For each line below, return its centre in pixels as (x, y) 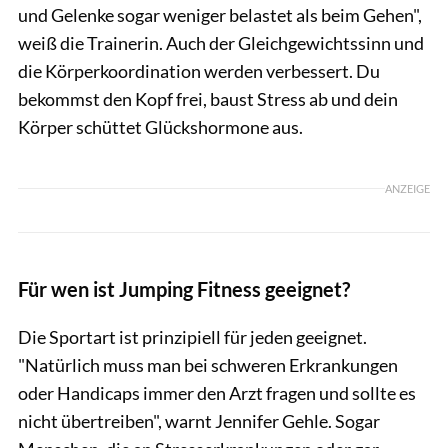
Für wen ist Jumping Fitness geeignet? (184, 288)
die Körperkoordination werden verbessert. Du (199, 70)
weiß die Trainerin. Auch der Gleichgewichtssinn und (221, 42)
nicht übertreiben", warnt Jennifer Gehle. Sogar (199, 420)
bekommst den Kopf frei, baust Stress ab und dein (208, 98)
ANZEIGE (407, 189)
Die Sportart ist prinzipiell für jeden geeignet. (192, 336)
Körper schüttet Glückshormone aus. (160, 126)
